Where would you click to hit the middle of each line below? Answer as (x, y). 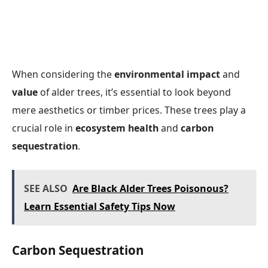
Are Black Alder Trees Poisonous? (150, 188)
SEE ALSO (45, 188)
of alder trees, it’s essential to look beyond (134, 92)
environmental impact (167, 74)
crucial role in (44, 128)
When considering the (63, 74)
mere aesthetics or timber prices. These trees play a (129, 110)
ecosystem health (117, 128)
